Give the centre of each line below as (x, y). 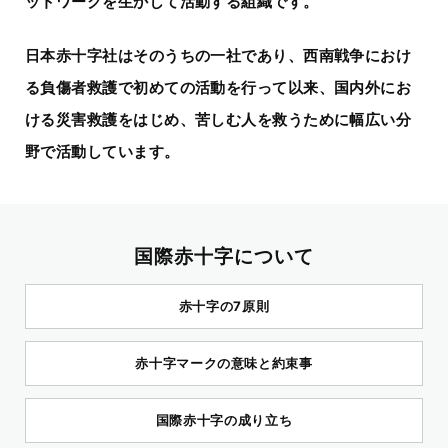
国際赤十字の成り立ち (224, 420)
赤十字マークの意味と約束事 (224, 363)
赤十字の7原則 (224, 306)
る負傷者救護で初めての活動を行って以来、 (180, 87)
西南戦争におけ (357, 55)
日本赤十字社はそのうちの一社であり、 (164, 55)
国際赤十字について (224, 256)
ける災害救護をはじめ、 (110, 119)
